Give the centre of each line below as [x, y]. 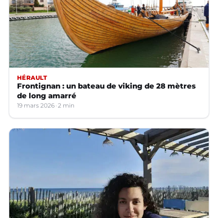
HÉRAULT [32, 78]
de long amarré [47, 96]
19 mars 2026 [36, 106]
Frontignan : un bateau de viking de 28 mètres [106, 86]
